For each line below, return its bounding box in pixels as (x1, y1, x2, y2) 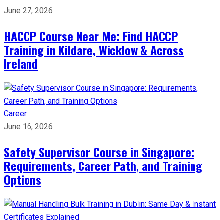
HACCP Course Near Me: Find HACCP (4, 27, 178, 45)
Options (4, 170, 41, 188)
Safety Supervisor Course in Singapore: (4, 142, 194, 161)
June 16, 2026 (4, 121, 53, 131)
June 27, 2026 (4, 5, 53, 15)
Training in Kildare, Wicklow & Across (4, 40, 184, 58)
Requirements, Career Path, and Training (4, 156, 202, 174)
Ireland (4, 54, 38, 72)
